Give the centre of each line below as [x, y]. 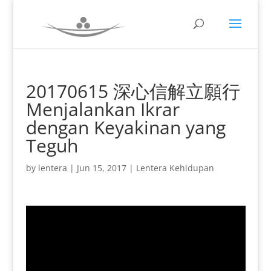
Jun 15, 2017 [101, 168]
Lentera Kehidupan [175, 168]
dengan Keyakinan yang [126, 127]
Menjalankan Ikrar [103, 109]
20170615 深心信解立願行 [133, 91]
